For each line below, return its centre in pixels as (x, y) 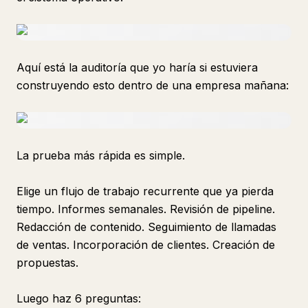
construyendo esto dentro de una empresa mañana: (153, 85)
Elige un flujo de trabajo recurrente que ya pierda (145, 191)
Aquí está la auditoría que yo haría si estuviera (137, 67)
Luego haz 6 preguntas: (79, 298)
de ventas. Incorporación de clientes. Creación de (146, 245)
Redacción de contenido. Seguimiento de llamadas (146, 227)
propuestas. (47, 263)
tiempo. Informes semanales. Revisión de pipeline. (146, 209)
